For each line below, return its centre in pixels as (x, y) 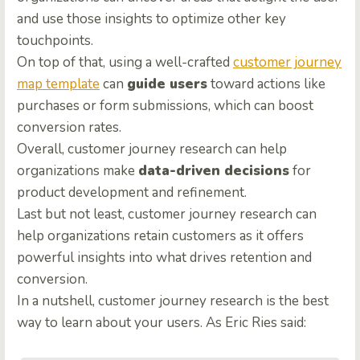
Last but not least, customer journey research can (167, 215)
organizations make (78, 171)
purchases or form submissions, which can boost (165, 106)
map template (58, 84)
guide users (167, 84)
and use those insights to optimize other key (151, 19)
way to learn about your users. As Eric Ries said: (163, 323)
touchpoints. (55, 41)
